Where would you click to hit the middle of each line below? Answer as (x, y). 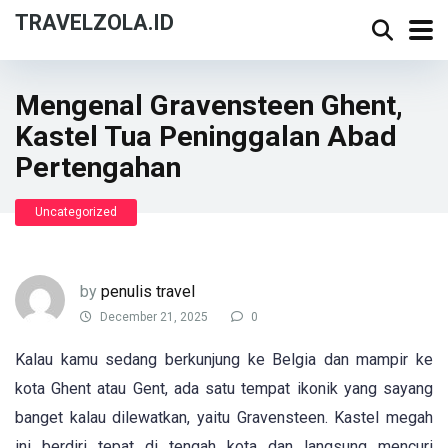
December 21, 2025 (152, 317)
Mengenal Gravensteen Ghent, (209, 105)
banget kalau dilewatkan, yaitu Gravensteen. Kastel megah (224, 417)
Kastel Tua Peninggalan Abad (206, 136)
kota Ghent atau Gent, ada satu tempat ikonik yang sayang (224, 388)
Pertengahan (98, 167)
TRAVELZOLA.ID (94, 22)
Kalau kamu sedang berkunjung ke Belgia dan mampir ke (224, 359)
